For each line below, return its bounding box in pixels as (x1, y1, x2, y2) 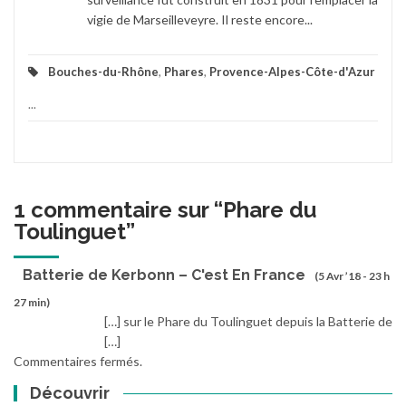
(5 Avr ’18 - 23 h (314, 268, 390, 283)
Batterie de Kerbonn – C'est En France (23, 266, 305, 284)
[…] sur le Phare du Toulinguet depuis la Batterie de (104, 313, 392, 329)
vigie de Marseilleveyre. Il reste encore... (87, 12, 313, 28)
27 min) (14, 295, 50, 309)
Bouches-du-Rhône (48, 64, 159, 80)
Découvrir (30, 382, 111, 402)
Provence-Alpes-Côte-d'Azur (209, 64, 375, 80)
